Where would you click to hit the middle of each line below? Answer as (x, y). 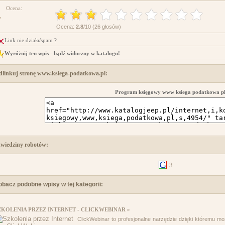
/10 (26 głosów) (102, 27)
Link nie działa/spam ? (31, 40)
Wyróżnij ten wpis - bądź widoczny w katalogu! (62, 53)
